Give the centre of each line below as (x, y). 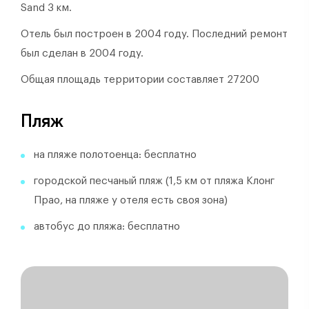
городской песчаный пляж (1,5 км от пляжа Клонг (154, 181)
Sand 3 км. (46, 8)
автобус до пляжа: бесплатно (107, 226)
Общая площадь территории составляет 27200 (140, 79)
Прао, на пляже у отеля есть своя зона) (131, 200)
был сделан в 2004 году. (82, 53)
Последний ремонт (240, 34)
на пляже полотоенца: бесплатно (115, 154)
